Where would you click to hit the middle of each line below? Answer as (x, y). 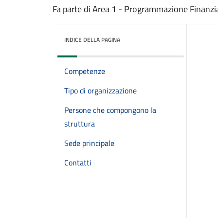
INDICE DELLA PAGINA (92, 40)
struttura (80, 124)
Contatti (78, 163)
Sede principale (89, 143)
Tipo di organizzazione (100, 91)
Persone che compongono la (110, 110)
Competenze (85, 71)
